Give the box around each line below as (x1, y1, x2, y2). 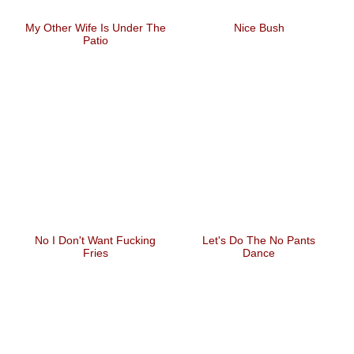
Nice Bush (233, 17, 284, 29)
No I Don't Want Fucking (35, 227, 156, 239)
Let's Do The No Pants (202, 227, 315, 239)
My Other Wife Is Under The (24, 17, 166, 29)
